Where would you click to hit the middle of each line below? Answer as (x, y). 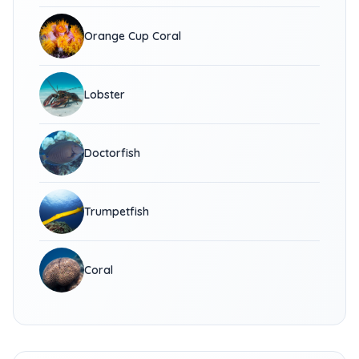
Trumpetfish (117, 212)
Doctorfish (112, 153)
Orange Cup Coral (133, 36)
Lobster (105, 95)
